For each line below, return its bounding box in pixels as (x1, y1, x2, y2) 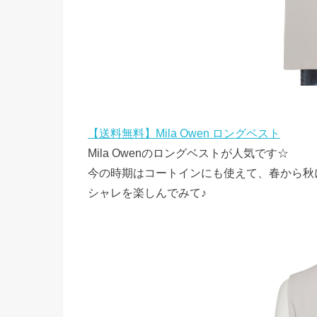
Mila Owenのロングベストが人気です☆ (88, 146, 289, 159)
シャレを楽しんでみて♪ (88, 185, 207, 199)
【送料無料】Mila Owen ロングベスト (88, 126, 280, 139)
